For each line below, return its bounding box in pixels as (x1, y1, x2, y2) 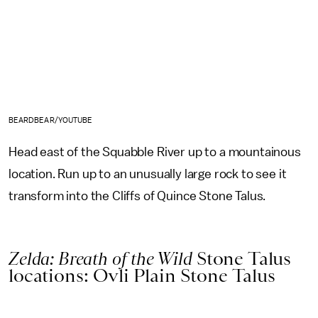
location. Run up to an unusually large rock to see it (9, 168, 287, 181)
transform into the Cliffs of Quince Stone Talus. (9, 190, 269, 203)
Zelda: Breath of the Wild (9, 248, 197, 270)
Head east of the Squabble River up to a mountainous (9, 146, 301, 159)
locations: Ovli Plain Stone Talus (9, 265, 275, 287)
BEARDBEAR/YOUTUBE (9, 116, 93, 125)
